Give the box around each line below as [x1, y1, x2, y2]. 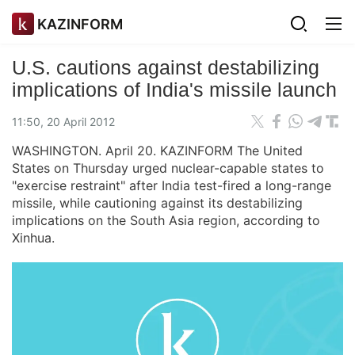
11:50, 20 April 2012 [12, 114, 115, 128]
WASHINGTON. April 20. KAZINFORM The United [12, 143, 303, 158]
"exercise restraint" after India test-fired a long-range [12, 177, 331, 193]
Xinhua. [12, 230, 55, 246]
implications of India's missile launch [12, 78, 337, 101]
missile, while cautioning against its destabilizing [12, 195, 303, 211]
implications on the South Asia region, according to [12, 212, 320, 228]
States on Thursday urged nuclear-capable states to [12, 160, 324, 176]
